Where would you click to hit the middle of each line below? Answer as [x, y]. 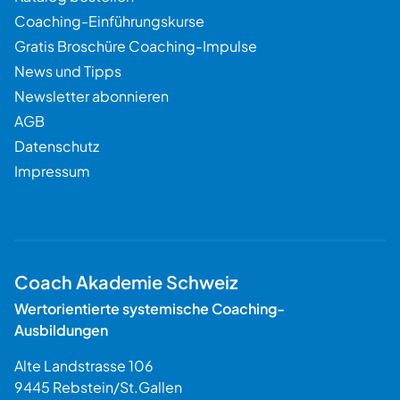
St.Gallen [151, 387]
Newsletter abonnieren [92, 96]
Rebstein [83, 387]
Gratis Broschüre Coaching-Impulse [136, 46]
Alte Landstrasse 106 [84, 365]
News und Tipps [68, 71]
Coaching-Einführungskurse [109, 21]
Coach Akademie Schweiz [126, 281]
